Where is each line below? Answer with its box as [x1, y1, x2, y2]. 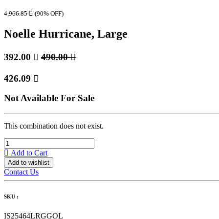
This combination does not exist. [4, 122, 104, 130]
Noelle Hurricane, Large [4, 27, 128, 40]
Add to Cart [9, 149, 47, 157]
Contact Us [4, 168, 39, 176]
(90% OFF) [35, 10, 64, 18]
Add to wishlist [8, 159, 49, 166]
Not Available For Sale [4, 93, 94, 104]
